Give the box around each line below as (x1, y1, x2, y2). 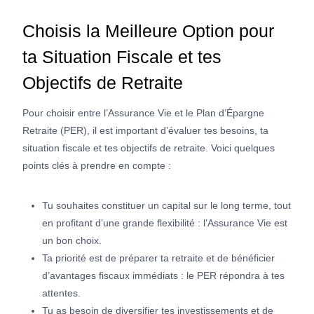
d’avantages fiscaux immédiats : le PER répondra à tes (42, 270, 285, 282)
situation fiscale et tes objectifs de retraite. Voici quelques (22, 142, 275, 154)
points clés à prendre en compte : (22, 160, 171, 172)
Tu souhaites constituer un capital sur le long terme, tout (42, 200, 291, 212)
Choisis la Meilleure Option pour (22, 20, 274, 41)
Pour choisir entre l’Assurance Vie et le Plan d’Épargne (22, 107, 264, 119)
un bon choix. (42, 235, 102, 247)
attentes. (42, 287, 81, 299)
